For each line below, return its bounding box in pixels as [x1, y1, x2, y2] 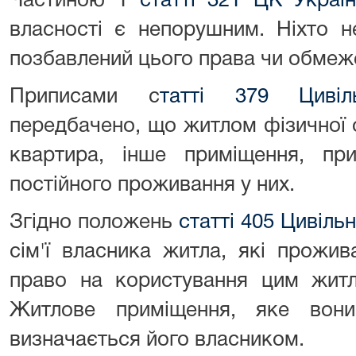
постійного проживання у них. [10, 176, 295, 195]
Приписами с [10, 87, 160, 106]
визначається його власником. [10, 331, 304, 350]
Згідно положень [10, 213, 179, 232]
